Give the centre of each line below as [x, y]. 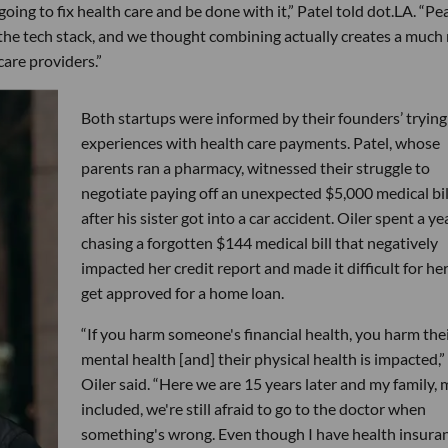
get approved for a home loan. [182, 292]
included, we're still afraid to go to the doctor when [253, 408]
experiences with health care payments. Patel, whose [260, 142]
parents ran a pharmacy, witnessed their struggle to [255, 167]
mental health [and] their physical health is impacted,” [262, 358]
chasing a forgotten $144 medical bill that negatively [259, 242]
